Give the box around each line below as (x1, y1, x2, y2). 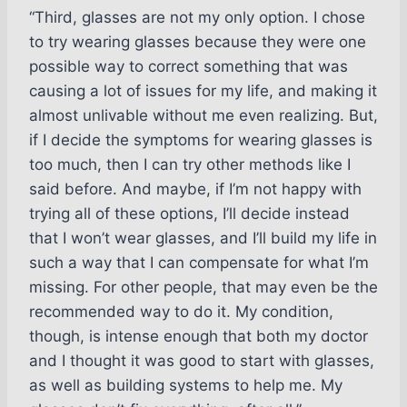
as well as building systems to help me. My (29, 376, 342, 395)
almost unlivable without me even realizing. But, (29, 106, 378, 125)
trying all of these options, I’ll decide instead (29, 204, 350, 223)
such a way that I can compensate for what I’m (29, 253, 369, 273)
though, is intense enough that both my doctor (29, 327, 368, 346)
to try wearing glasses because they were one (29, 33, 366, 52)
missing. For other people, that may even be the (29, 278, 378, 297)
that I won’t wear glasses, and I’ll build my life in (29, 229, 377, 248)
